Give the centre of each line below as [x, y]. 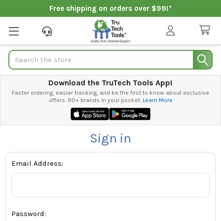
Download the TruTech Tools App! [110, 83]
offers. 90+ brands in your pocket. [95, 100]
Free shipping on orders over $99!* [110, 8]
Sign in [110, 138]
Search [20, 55]
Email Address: [37, 163]
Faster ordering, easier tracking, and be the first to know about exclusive [110, 93]
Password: [29, 214]
